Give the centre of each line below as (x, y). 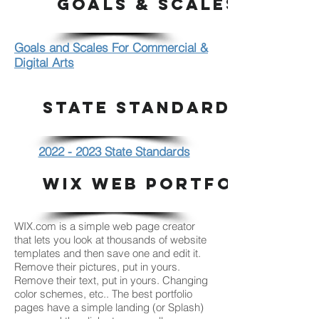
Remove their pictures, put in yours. (97, 267)
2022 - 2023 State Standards (114, 151)
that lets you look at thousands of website (110, 240)
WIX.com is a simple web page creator (105, 226)
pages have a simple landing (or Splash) (109, 307)
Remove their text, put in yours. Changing (111, 280)
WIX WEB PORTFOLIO (156, 184)
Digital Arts (44, 62)
